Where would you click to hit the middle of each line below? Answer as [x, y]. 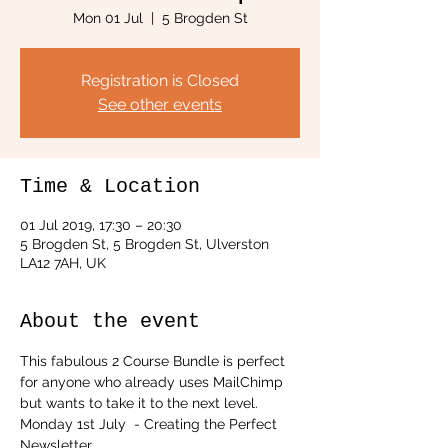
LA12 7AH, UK [63, 263]
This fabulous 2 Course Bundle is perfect [154, 361]
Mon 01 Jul [107, 18]
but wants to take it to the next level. [139, 403]
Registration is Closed [160, 80]
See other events [160, 104]
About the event [110, 321]
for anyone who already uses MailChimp [153, 382]
